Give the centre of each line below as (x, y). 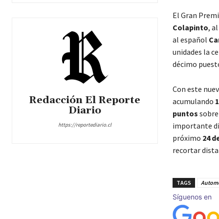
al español (190, 40)
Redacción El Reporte (85, 100)
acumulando (194, 101)
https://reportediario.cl (85, 125)
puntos (185, 114)
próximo (187, 138)
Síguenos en (192, 197)
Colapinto (190, 28)
